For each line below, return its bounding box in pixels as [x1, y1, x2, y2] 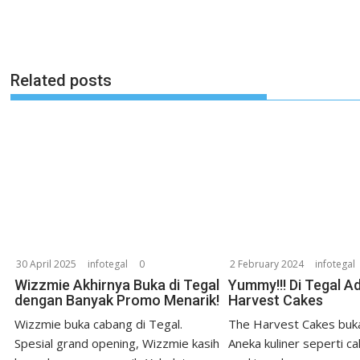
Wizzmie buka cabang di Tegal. [14, 316, 183, 333]
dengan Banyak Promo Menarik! [14, 292, 220, 309]
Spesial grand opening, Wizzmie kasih [14, 335, 220, 352]
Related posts [10, 71, 112, 90]
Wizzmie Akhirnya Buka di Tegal [14, 276, 220, 294]
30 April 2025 [16, 257, 77, 272]
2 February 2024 [229, 257, 304, 272]
